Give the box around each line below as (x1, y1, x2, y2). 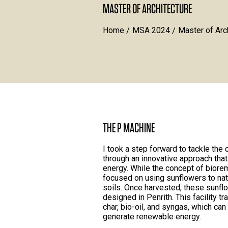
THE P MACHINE (103, 119, 155, 135)
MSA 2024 (132, 25, 170, 35)
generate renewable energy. (103, 211, 201, 221)
